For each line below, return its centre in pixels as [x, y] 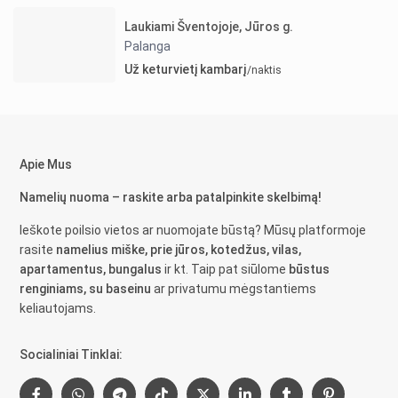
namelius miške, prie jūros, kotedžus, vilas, [179, 250]
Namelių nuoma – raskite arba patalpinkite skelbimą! [171, 198]
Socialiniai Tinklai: [72, 355]
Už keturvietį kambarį [186, 69]
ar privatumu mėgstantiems [234, 289]
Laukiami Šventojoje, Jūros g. [209, 26]
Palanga [148, 46]
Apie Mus [46, 165]
